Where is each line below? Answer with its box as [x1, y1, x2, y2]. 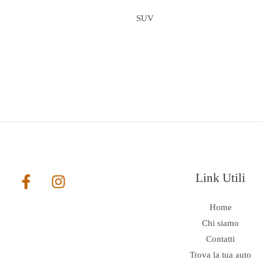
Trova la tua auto [190, 250, 252, 260]
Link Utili [195, 171, 246, 186]
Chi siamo [202, 218, 240, 228]
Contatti [206, 234, 235, 244]
